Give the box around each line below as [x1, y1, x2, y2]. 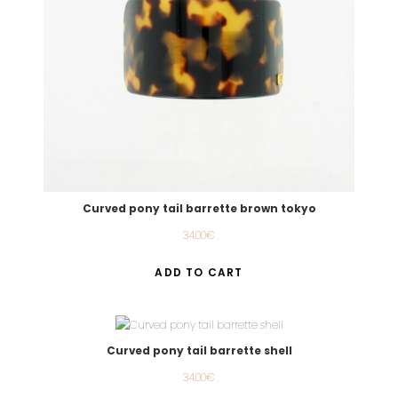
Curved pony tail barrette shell [106, 343, 292, 359]
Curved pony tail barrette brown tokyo [82, 201, 316, 217]
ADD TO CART [155, 265, 243, 281]
